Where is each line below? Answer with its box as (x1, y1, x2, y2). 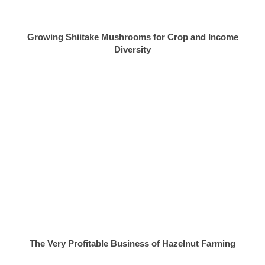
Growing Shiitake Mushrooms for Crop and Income (27, 32, 238, 43)
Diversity (114, 44, 151, 55)
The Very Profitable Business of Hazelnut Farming (30, 238, 235, 248)
